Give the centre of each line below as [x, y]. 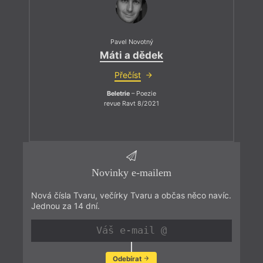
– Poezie [143, 93]
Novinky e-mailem [131, 173]
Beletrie [118, 93]
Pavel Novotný [131, 42]
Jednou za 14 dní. [65, 205]
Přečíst [127, 75]
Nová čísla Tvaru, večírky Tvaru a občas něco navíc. [131, 195]
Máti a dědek [131, 55]
